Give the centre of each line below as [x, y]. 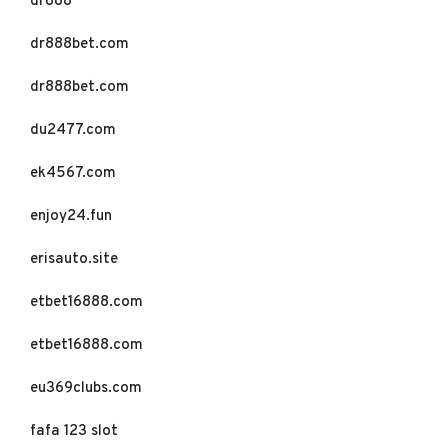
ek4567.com [73, 173]
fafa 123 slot [74, 431]
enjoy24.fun [71, 216]
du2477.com [73, 130]
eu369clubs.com [86, 388]
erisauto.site [74, 259]
